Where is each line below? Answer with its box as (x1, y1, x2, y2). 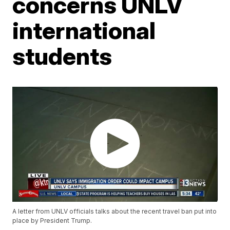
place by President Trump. (12, 217, 92, 225)
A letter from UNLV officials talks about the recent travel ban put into (12, 207, 217, 216)
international (12, 16, 156, 45)
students (12, 42, 112, 70)
